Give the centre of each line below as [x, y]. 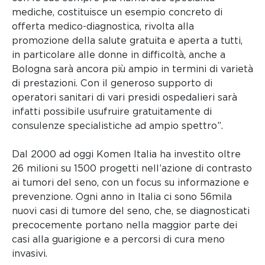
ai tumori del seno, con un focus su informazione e [130, 183]
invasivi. [30, 254]
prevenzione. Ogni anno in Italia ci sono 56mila [122, 197]
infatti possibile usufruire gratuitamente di [112, 112]
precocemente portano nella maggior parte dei [125, 225]
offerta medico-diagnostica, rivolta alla [103, 27]
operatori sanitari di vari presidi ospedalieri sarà [125, 98]
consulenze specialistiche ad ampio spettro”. [117, 126]
